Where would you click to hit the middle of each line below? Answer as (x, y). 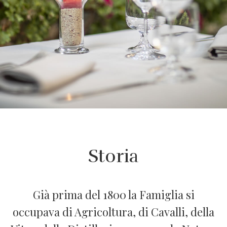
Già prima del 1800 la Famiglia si (113, 194)
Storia (113, 156)
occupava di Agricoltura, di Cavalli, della (113, 212)
